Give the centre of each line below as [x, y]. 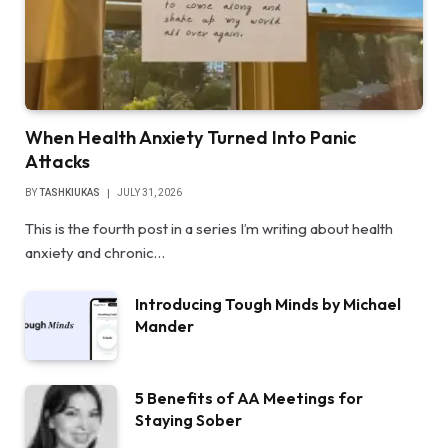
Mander [164, 326]
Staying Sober [188, 420]
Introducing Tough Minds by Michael [268, 304]
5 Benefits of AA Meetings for [249, 398]
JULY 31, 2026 [149, 193]
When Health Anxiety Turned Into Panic [190, 138]
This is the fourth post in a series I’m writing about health [209, 229]
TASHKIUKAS [69, 193]
